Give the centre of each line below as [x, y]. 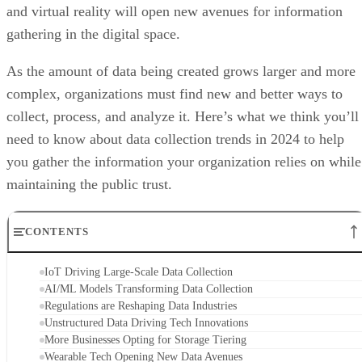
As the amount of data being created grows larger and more [181, 72]
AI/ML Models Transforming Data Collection [152, 289]
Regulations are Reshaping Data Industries [141, 306]
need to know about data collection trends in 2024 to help [175, 139]
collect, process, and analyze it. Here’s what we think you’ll [183, 117]
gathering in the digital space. [95, 34]
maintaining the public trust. [89, 185]
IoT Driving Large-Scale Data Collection [139, 272]
